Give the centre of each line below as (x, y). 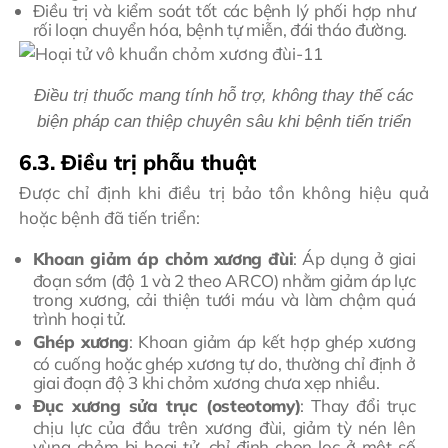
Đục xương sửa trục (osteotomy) (166, 406)
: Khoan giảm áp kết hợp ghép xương (272, 341)
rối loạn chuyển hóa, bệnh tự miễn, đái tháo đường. (219, 30)
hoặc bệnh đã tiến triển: (110, 217)
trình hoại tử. (79, 318)
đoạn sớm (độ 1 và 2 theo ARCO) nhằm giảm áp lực (224, 280)
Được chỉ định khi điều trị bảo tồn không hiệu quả (224, 192)
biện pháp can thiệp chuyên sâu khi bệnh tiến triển (224, 122)
